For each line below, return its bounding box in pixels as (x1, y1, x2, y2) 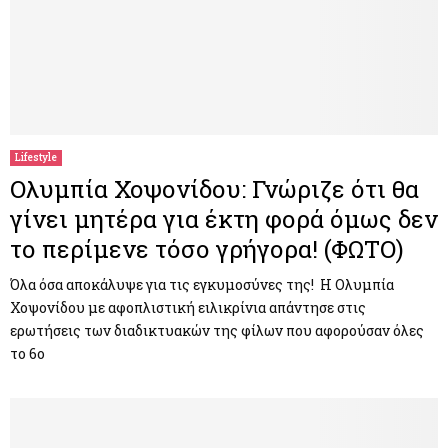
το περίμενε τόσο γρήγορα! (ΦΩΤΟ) (10, 232, 404, 265)
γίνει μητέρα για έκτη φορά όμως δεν (10, 202, 438, 235)
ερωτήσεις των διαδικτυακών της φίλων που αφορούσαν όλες (10, 320, 424, 340)
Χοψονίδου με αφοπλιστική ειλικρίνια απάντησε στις (10, 297, 366, 317)
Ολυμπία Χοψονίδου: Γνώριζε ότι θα (10, 172, 419, 205)
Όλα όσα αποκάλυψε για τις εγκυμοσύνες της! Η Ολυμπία (10, 274, 394, 294)
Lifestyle (15, 150, 57, 164)
